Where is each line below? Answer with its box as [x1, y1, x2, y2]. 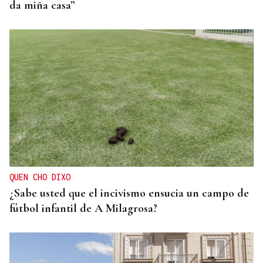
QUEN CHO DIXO [9, 172, 70, 183]
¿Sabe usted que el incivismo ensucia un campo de [9, 186, 249, 201]
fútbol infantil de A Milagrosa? [9, 201, 157, 216]
